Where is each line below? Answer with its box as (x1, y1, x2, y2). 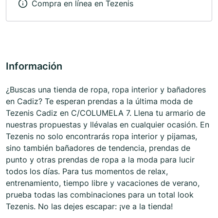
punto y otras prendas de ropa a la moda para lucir (6, 155, 195, 165)
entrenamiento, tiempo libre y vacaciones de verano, (6, 178, 200, 188)
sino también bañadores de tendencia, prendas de (6, 143, 190, 153)
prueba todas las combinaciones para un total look (6, 190, 194, 200)
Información (6, 60, 62, 73)
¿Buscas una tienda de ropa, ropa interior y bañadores (6, 85, 206, 95)
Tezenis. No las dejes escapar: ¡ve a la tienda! (6, 201, 173, 212)
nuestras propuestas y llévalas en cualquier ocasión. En (6, 120, 209, 130)
